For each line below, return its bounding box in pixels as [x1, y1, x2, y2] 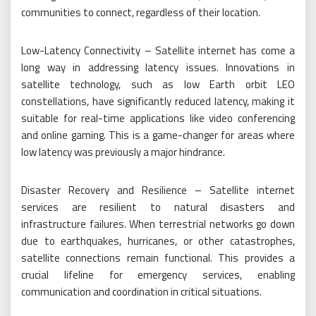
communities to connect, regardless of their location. [21, 4, 260, 20]
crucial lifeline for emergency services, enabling [21, 267, 295, 283]
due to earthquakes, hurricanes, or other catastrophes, [21, 233, 295, 249]
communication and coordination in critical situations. [21, 284, 262, 300]
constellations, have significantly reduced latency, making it [21, 93, 295, 109]
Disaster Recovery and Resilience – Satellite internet [21, 182, 295, 198]
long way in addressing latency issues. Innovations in [21, 59, 295, 75]
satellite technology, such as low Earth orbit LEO [21, 76, 295, 92]
